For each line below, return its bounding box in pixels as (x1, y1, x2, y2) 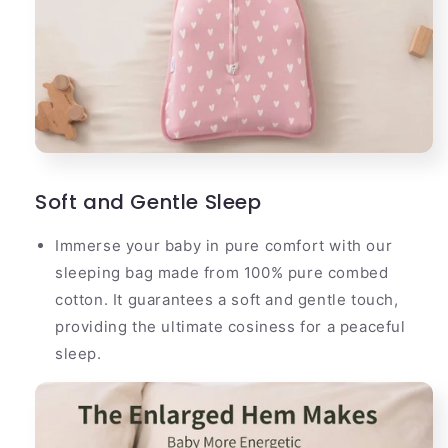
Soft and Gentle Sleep (35, 188, 262, 217)
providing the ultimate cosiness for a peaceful (55, 317, 406, 337)
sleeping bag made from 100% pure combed (55, 263, 389, 283)
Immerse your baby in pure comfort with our (55, 236, 393, 256)
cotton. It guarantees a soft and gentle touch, (55, 290, 399, 310)
